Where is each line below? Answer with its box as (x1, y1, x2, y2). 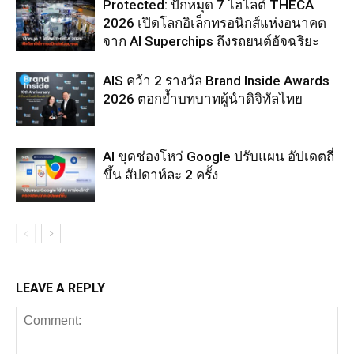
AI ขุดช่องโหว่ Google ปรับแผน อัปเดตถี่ (103, 149, 334, 165)
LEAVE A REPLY (16, 281, 105, 296)
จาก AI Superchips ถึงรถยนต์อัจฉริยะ (103, 33, 319, 50)
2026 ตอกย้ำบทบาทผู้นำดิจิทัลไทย (103, 91, 303, 107)
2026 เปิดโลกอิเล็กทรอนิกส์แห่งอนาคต (103, 15, 326, 32)
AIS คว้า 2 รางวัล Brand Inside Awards (103, 73, 330, 89)
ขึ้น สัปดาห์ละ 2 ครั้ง (103, 167, 218, 183)
